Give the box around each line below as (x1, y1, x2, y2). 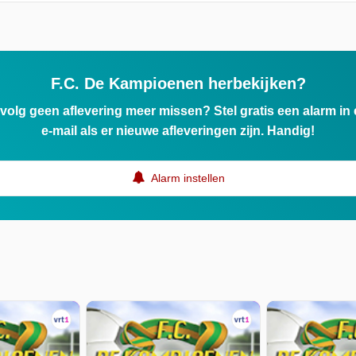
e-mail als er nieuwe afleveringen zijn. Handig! (41, 123, 315, 137)
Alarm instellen (148, 171, 225, 184)
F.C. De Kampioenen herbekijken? (50, 74, 306, 92)
